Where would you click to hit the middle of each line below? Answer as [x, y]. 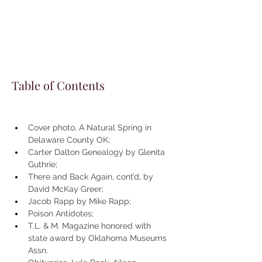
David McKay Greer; [67, 189]
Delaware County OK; [70, 140]
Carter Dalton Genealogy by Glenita [98, 152]
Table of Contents [58, 85]
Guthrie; [44, 165]
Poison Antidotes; [62, 214]
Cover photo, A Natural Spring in [91, 128]
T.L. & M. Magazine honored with [91, 226]
